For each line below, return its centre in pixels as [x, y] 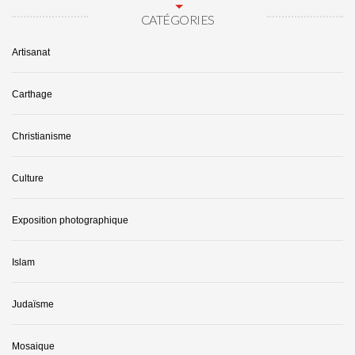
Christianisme [42, 137]
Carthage [32, 95]
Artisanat [31, 53]
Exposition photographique [70, 221]
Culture [28, 179]
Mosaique [33, 347]
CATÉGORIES [177, 20]
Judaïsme [33, 305]
